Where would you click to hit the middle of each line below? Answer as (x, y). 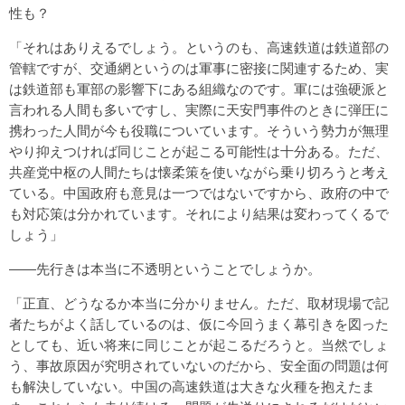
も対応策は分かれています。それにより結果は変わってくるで (199, 213)
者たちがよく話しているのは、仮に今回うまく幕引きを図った (199, 324)
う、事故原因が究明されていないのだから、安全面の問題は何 (199, 365)
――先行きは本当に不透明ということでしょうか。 (165, 268)
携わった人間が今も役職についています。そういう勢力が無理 (199, 130)
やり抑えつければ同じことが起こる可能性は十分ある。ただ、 (199, 151)
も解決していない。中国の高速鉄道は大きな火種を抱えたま (192, 386)
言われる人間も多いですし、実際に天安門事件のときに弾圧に (199, 109)
